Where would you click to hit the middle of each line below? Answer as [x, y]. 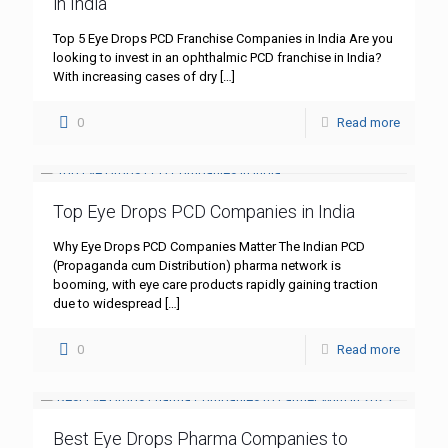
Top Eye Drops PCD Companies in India [204, 212]
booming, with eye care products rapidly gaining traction [215, 285]
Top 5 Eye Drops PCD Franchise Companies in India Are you [223, 39]
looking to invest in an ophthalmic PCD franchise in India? [217, 58]
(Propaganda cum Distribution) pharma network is [197, 266]
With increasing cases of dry [135, 77]
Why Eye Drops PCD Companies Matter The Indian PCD [209, 247]
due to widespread [107, 304]
